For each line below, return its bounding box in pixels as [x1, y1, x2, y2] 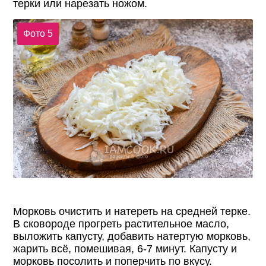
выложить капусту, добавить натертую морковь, [13, 230, 251, 243]
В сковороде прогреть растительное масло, [13, 218, 230, 230]
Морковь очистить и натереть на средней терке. [13, 205, 251, 218]
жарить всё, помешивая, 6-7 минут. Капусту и [13, 243, 237, 255]
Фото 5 [23, 28, 53, 39]
